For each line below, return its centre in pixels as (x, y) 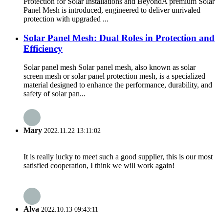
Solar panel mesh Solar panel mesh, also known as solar (109, 67)
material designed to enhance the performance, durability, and (118, 85)
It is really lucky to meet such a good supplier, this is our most (118, 156)
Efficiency (43, 48)
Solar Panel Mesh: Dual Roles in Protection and (119, 38)
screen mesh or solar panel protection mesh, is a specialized (114, 76)
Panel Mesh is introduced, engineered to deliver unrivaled (112, 10)
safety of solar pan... (55, 94)
